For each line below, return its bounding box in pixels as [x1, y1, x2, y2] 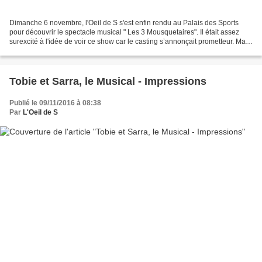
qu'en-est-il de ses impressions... [9, 46, 113, 55]
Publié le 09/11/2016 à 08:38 [9, 98, 101, 107]
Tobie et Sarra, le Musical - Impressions [9, 75, 206, 87]
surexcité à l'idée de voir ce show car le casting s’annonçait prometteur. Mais [9, 37, 251, 46]
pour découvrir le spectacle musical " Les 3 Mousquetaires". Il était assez [9, 27, 239, 36]
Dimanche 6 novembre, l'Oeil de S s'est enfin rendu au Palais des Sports [9, 18, 239, 27]
